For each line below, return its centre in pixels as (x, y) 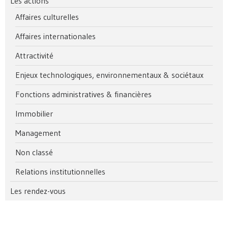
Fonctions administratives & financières (83, 94)
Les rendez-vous (38, 191)
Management (38, 133)
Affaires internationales (55, 36)
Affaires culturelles (47, 17)
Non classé (34, 152)
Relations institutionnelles (60, 172)
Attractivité (34, 56)
